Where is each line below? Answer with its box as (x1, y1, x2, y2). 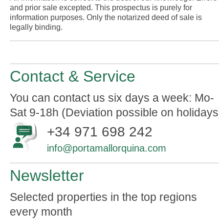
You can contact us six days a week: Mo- (10, 91, 214, 104)
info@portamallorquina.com (47, 143, 166, 153)
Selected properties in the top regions (10, 191, 197, 203)
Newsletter (10, 167, 84, 184)
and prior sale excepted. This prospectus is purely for (10, 3, 192, 12)
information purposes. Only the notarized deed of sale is (10, 13, 202, 22)
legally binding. (10, 23, 63, 31)
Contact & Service (10, 67, 135, 85)
